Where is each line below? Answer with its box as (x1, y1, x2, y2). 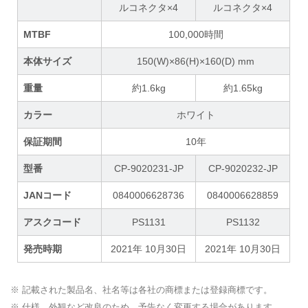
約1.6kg (131, 82, 166, 94)
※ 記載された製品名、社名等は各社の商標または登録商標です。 (10, 285, 272, 296)
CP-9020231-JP (113, 163, 184, 175)
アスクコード (23, 217, 82, 228)
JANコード (23, 190, 72, 201)
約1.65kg (223, 82, 263, 94)
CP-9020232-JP (208, 163, 278, 175)
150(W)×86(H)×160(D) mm (137, 56, 255, 67)
